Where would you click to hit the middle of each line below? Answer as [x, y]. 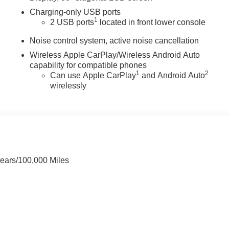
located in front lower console [152, 22]
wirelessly [68, 86]
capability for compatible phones [88, 65]
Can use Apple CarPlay [93, 76]
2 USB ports [72, 22]
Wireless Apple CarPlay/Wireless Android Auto [115, 55]
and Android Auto [173, 76]
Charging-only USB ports [75, 12]
